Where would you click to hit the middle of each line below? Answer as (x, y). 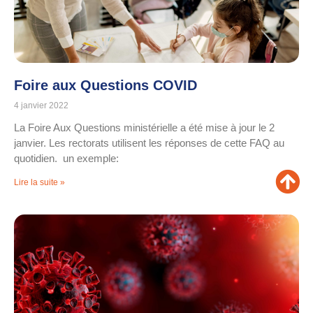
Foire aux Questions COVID (105, 86)
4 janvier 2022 (41, 106)
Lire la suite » (39, 183)
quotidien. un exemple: (66, 159)
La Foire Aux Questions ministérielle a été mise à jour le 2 (144, 128)
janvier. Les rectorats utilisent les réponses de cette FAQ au (149, 143)
